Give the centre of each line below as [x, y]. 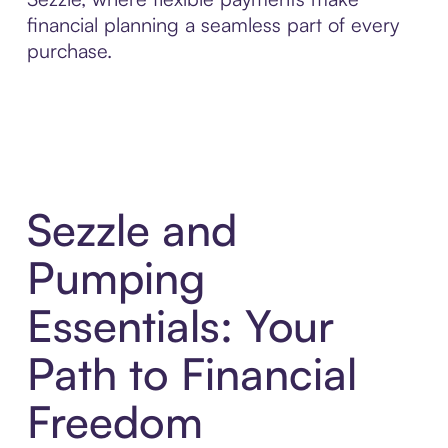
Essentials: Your [180, 326]
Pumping [115, 278]
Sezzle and [131, 230]
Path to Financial [191, 374]
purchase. [69, 50]
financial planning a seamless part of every [212, 24]
